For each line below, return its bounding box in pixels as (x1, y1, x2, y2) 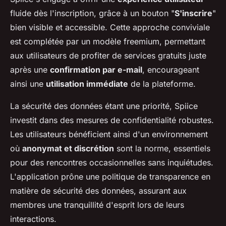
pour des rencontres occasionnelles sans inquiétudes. (10, 157, 213, 168)
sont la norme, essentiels (114, 143, 210, 154)
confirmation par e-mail (50, 65, 142, 75)
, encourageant (142, 65, 199, 75)
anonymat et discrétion (22, 143, 114, 154)
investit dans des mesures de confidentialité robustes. (10, 115, 214, 126)
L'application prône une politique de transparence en (10, 172, 210, 182)
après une (10, 65, 50, 75)
